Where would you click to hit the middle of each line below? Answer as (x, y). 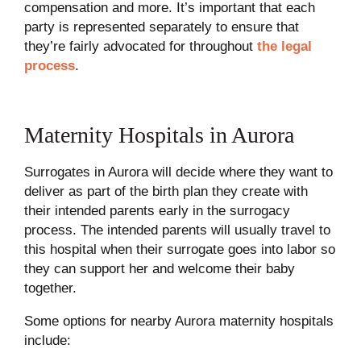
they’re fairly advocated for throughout (140, 46)
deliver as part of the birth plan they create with (166, 191)
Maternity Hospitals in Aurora (159, 135)
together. (50, 288)
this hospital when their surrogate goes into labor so (179, 249)
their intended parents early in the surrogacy (157, 210)
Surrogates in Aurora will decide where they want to (178, 172)
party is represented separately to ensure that (161, 27)
